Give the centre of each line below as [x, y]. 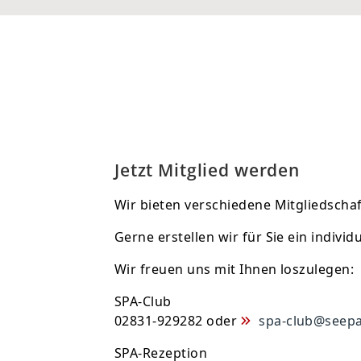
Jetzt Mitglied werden [207, 170]
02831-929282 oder [178, 321]
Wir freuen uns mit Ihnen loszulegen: [234, 270]
